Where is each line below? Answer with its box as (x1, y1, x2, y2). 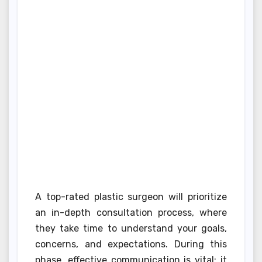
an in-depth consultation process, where (35, 206, 227, 218)
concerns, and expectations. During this (35, 238, 227, 250)
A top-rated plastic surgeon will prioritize (35, 191, 227, 202)
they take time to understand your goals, (35, 222, 227, 234)
